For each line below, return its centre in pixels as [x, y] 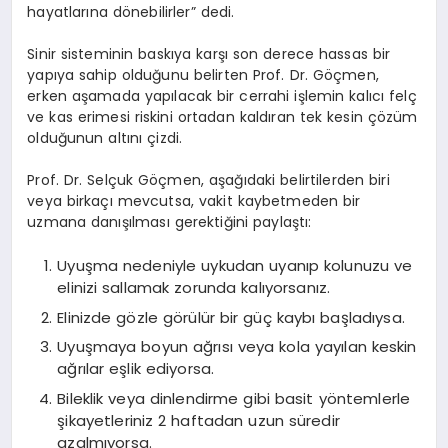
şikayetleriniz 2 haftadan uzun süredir [198, 420]
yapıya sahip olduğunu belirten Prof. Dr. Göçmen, [203, 74]
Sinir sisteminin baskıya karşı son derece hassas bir [209, 53]
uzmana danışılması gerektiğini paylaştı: [169, 221]
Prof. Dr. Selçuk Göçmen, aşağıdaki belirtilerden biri [208, 179]
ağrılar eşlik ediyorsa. [136, 369]
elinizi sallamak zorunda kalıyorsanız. [194, 288]
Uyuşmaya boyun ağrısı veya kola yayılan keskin [237, 347]
